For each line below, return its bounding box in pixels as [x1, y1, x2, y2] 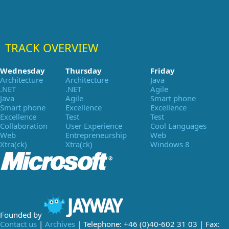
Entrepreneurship [65, 130, 127, 140]
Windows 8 [150, 139, 190, 149]
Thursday [65, 65, 102, 76]
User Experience [65, 121, 122, 131]
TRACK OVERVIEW [5, 40, 98, 55]
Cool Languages [150, 121, 207, 131]
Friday [150, 65, 175, 76]
